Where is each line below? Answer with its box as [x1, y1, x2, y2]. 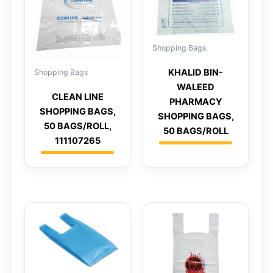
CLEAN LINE [51, 91, 104, 103]
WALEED [177, 81, 214, 93]
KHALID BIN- [168, 66, 223, 78]
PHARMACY [169, 96, 222, 107]
